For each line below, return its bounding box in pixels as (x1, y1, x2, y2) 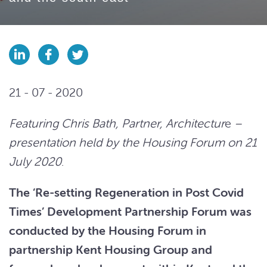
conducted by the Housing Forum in (9, 223, 206, 238)
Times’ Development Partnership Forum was (9, 204, 252, 219)
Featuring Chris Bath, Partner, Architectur (9, 116, 225, 131)
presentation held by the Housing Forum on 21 (9, 135, 257, 150)
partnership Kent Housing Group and (9, 242, 212, 257)
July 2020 (9, 154, 61, 169)
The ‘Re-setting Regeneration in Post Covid (9, 185, 244, 200)
